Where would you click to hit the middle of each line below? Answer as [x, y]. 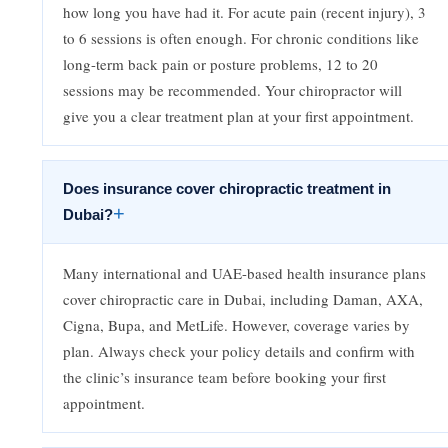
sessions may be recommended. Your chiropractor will [233, 90]
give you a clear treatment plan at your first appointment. [239, 116]
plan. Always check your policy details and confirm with [239, 351]
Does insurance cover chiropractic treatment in [227, 189]
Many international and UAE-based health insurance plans [245, 273]
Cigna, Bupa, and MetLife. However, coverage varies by [237, 325]
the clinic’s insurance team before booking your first [225, 377]
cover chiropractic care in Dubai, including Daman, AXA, [243, 299]
